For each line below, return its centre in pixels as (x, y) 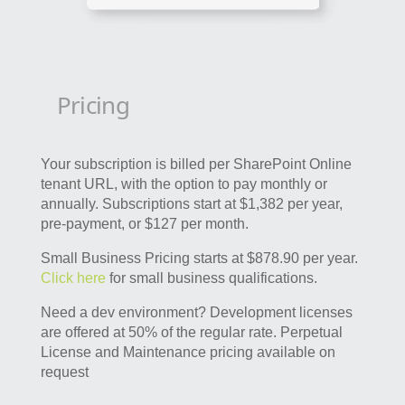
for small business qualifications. (211, 278)
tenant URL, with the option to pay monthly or (184, 184)
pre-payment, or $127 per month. (144, 223)
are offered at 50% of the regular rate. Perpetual (191, 332)
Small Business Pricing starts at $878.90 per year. (199, 258)
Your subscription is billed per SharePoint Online (196, 164)
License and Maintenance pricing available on (188, 352)
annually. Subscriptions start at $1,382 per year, (191, 203)
